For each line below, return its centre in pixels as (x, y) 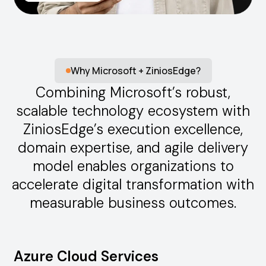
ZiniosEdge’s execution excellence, (133, 129)
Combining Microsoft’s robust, (133, 92)
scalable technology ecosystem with (133, 110)
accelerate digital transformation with (133, 184)
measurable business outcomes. (133, 202)
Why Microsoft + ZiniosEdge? (135, 70)
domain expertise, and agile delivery (133, 147)
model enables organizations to (133, 166)
